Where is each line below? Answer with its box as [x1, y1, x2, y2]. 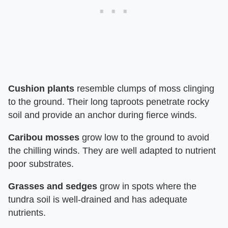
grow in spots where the [97, 181, 196, 191]
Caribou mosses [8, 132, 79, 142]
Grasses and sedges [8, 181, 97, 191]
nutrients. [8, 208, 46, 218]
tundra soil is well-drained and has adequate [8, 194, 187, 205]
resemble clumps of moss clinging [74, 83, 214, 94]
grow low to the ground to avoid [79, 132, 209, 142]
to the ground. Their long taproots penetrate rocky [8, 97, 209, 107]
